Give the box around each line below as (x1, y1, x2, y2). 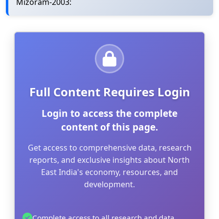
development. (84, 179, 135, 190)
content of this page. (61, 120, 158, 134)
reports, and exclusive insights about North (29, 154, 190, 166)
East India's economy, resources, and (41, 167, 178, 178)
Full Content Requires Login (29, 84, 190, 100)
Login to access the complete (42, 107, 177, 120)
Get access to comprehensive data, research (27, 142, 192, 153)
